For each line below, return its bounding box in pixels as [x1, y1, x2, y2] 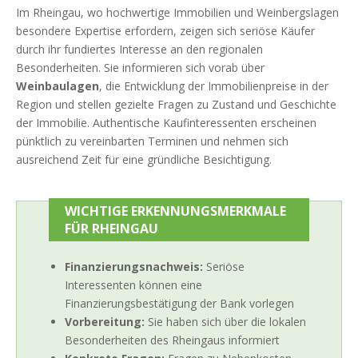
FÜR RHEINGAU [65, 220, 158, 238]
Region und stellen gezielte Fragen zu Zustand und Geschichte [16, 97, 336, 113]
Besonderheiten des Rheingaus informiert [65, 332, 280, 348]
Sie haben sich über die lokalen [145, 314, 306, 330]
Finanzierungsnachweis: [65, 259, 203, 275]
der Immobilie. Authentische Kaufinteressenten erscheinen [16, 115, 316, 131]
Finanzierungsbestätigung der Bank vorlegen [65, 296, 294, 312]
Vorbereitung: [65, 314, 145, 330]
